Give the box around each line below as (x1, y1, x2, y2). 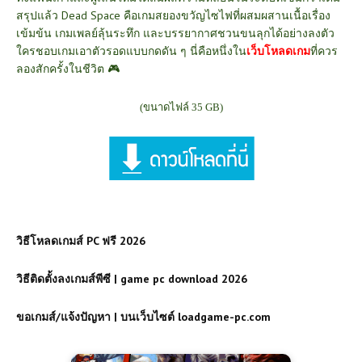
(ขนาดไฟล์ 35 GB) (139, 100, 223, 113)
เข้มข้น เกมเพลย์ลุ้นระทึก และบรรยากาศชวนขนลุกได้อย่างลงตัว (16, 25, 335, 40)
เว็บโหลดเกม (246, 43, 310, 58)
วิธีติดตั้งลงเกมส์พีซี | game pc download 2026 (16, 271, 247, 286)
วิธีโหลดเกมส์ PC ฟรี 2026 (16, 233, 145, 248)
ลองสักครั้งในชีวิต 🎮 (16, 61, 120, 76)
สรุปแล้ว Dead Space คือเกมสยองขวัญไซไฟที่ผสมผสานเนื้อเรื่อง (16, 7, 330, 23)
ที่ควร (310, 43, 338, 58)
